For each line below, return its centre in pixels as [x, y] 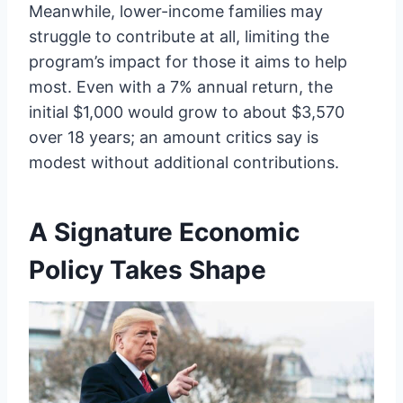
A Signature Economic [164, 232]
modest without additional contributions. [184, 162]
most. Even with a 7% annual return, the [181, 86]
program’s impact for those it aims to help [188, 61]
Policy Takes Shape [148, 269]
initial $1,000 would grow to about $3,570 [187, 112]
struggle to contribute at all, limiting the [179, 36]
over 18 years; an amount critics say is [174, 137]
